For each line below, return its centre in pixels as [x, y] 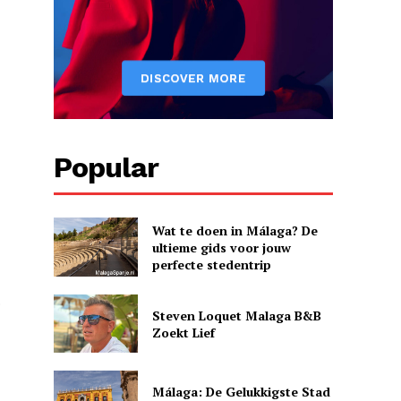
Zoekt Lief [183, 332]
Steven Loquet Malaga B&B [236, 315]
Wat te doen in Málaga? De [235, 230]
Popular [107, 168]
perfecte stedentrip [211, 264]
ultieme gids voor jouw [221, 247]
